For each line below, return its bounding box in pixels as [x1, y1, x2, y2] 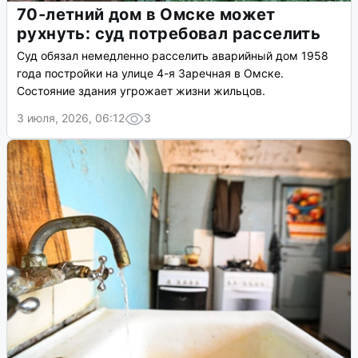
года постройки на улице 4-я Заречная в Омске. [17, 66, 284, 81]
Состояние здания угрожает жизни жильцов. [17, 84, 265, 98]
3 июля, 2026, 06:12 [17, 111, 125, 125]
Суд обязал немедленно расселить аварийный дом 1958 [17, 49, 328, 63]
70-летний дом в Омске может [17, 5, 276, 25]
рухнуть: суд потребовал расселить [17, 24, 321, 44]
